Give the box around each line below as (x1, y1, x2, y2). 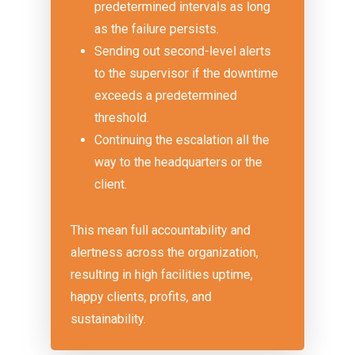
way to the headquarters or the (94, 155, 263, 170)
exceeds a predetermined (94, 88, 238, 103)
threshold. (94, 110, 150, 125)
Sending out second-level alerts (94, 44, 272, 59)
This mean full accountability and (71, 223, 251, 238)
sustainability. (71, 311, 147, 326)
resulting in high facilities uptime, (71, 267, 254, 282)
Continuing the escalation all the (94, 132, 270, 147)
